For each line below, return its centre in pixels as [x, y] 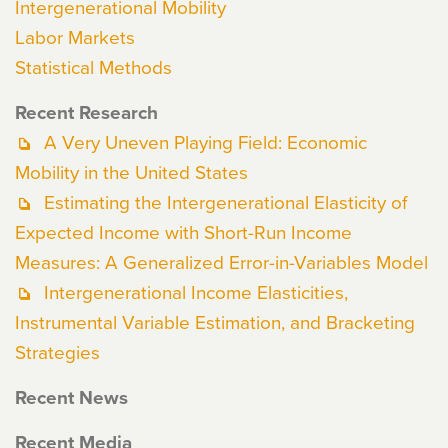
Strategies [57, 351]
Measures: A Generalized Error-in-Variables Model [221, 261]
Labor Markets [75, 36]
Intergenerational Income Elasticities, [196, 291]
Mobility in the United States [131, 171]
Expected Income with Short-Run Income [183, 231]
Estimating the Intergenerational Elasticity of [225, 201]
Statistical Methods [93, 66]
